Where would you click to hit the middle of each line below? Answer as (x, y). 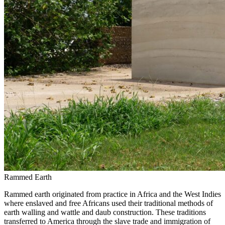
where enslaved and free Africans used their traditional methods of (108, 203)
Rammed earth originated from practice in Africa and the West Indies (113, 194)
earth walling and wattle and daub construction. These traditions (105, 212)
